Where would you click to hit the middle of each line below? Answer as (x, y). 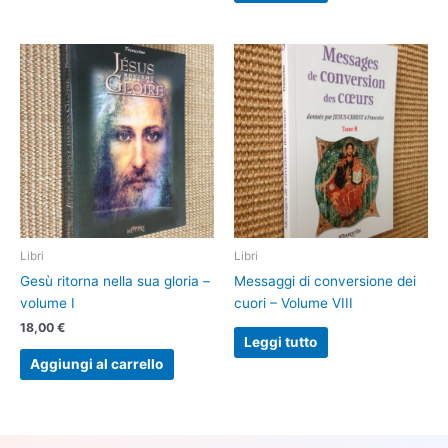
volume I (47, 302)
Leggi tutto (281, 342)
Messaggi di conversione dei (325, 280)
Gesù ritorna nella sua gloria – (115, 280)
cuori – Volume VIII (293, 302)
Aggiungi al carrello (97, 364)
